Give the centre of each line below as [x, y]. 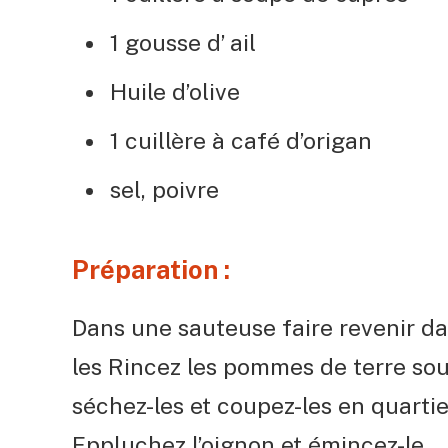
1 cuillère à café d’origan [241, 141]
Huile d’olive [175, 92]
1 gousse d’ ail [183, 43]
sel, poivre [164, 190]
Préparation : [151, 269]
